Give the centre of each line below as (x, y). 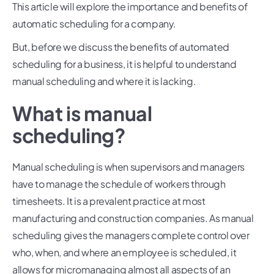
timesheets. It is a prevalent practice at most (109, 201)
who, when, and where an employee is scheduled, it (124, 252)
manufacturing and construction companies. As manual (133, 218)
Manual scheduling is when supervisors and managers (129, 166)
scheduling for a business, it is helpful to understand (124, 64)
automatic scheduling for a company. (94, 23)
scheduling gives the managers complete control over (131, 235)
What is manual (82, 113)
